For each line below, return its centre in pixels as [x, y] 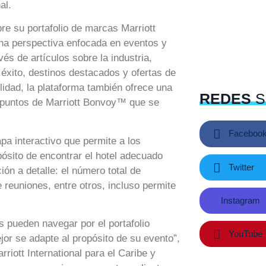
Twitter [240, 167]
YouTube [244, 234]
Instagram [239, 201]
